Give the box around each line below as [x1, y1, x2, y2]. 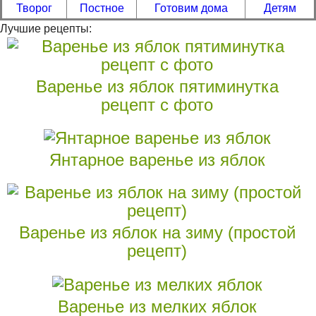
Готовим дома [154, 1, 228, 14]
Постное [79, 1, 124, 14]
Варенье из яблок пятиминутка [35, 76, 279, 96]
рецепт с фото [101, 95, 214, 114]
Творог [16, 1, 52, 14]
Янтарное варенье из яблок [49, 150, 265, 170]
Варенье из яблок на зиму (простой [18, 223, 296, 243]
